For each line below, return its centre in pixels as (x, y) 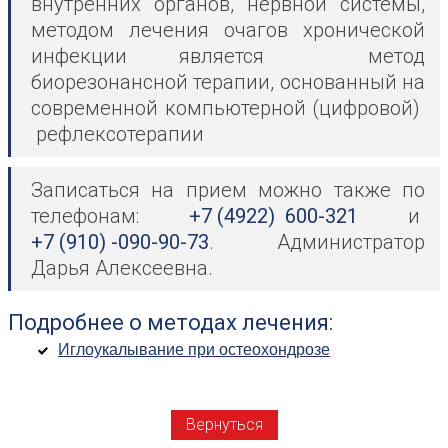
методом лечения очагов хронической (228, 30)
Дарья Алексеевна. (122, 268)
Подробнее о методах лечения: (170, 323)
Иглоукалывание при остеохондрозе (194, 350)
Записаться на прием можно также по (228, 190)
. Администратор (317, 242)
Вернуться (224, 425)
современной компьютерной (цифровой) (228, 108)
